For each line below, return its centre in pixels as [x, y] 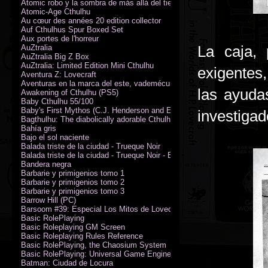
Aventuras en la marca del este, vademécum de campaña [121, 83]
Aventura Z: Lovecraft [59, 74]
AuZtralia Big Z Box [55, 56]
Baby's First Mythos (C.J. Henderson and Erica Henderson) [124, 110]
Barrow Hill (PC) [48, 200]
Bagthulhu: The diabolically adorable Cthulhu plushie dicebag [126, 119]
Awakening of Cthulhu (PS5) [70, 92]
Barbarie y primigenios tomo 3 [73, 191]
